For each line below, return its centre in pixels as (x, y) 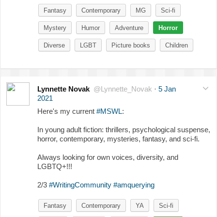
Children (177, 45)
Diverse (54, 45)
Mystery (55, 28)
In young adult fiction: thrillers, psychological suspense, (124, 129)
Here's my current (67, 111)
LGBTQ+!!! (55, 166)
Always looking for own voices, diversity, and (108, 157)
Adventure (129, 28)
